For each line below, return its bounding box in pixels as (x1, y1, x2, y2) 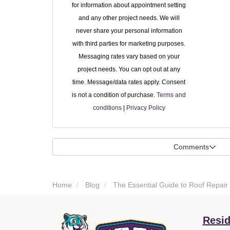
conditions (92, 104, 122, 111)
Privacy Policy (126, 104, 165, 111)
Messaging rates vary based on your (78, 52, 180, 60)
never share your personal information (75, 27, 182, 34)
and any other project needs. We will (78, 14, 180, 22)
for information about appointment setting (72, 1, 186, 9)
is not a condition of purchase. (72, 91, 157, 99)
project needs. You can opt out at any (78, 65, 181, 73)
